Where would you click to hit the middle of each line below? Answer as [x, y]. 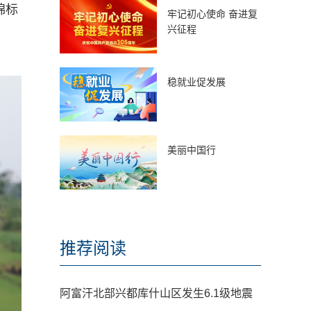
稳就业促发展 [196, 82]
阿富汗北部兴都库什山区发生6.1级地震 [156, 293]
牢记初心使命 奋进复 [212, 14]
